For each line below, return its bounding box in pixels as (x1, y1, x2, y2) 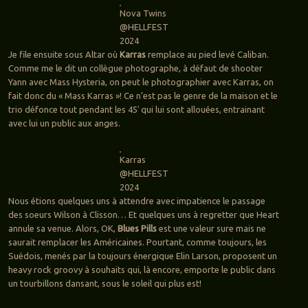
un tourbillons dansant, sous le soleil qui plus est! (8, 278, 201, 289)
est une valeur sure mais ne (156, 223, 266, 234)
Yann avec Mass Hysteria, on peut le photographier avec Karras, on (8, 77, 274, 87)
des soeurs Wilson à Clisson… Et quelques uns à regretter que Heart (8, 210, 279, 220)
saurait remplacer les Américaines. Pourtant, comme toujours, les (8, 237, 267, 247)
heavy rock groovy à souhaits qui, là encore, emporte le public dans (8, 265, 276, 275)
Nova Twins (120, 8, 167, 19)
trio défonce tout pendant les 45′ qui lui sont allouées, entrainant (8, 104, 265, 115)
